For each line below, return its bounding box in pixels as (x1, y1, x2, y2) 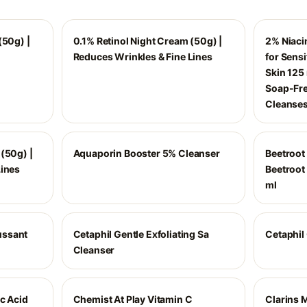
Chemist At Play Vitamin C (73, 293, 193, 305)
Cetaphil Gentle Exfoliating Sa (73, 228, 209, 240)
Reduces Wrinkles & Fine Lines (73, 51, 212, 62)
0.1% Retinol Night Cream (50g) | (73, 35, 223, 47)
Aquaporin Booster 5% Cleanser (73, 147, 220, 159)
